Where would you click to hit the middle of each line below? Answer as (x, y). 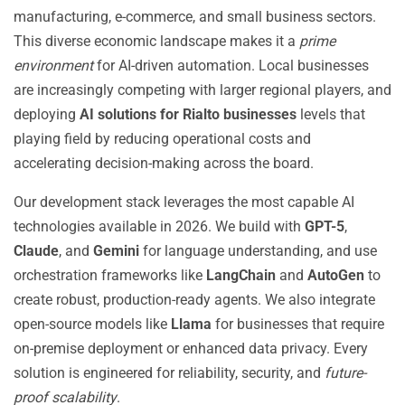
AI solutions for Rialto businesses (188, 114)
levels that (331, 114)
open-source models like (92, 324)
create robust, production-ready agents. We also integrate (194, 300)
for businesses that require (298, 324)
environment (53, 66)
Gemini (116, 251)
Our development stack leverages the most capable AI (184, 202)
